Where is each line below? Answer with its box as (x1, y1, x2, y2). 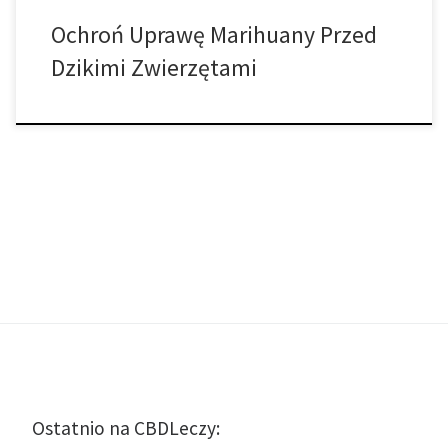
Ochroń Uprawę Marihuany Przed (50, 20, 377, 50)
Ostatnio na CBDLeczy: (31, 416, 220, 441)
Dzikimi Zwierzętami (50, 53, 262, 83)
